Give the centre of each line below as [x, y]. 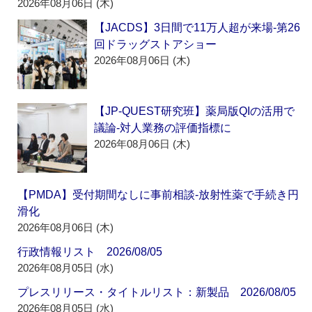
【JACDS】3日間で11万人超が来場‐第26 [197, 28]
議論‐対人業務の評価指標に [163, 128]
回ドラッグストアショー [156, 45]
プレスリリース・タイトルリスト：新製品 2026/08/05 [157, 292]
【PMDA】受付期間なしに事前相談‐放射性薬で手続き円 [158, 195]
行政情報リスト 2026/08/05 [90, 252]
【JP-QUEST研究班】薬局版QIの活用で [195, 111]
